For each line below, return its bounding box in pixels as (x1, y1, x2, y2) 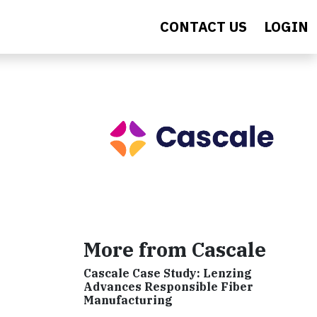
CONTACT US (160, 17, 247, 36)
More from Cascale (83, 236, 266, 263)
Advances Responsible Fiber (83, 279, 253, 294)
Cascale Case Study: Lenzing (83, 265, 252, 280)
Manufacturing (83, 292, 173, 307)
